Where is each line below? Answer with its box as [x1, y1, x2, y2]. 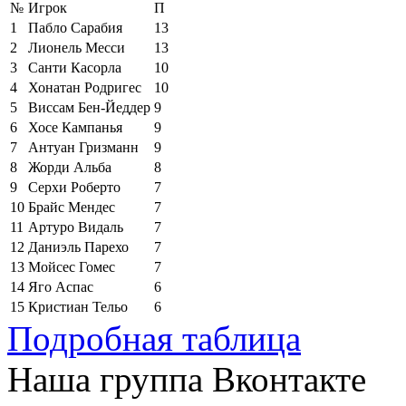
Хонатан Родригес [28, 79, 141, 95]
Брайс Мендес [28, 198, 115, 215]
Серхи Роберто [28, 179, 121, 195]
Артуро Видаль [28, 218, 123, 235]
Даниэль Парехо [28, 238, 129, 255]
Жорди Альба [28, 159, 111, 175]
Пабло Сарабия [28, 19, 122, 35]
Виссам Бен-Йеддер [28, 99, 150, 115]
